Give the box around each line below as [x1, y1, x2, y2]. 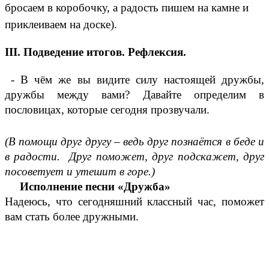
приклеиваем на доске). [5, 17, 117, 31]
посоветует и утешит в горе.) [5, 165, 155, 178]
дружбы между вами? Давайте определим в [5, 88, 264, 101]
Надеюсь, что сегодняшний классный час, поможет [5, 195, 264, 208]
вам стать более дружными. [5, 210, 139, 223]
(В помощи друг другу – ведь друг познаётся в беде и [5, 135, 264, 148]
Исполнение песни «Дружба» [20, 180, 171, 193]
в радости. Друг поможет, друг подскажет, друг [5, 150, 264, 163]
